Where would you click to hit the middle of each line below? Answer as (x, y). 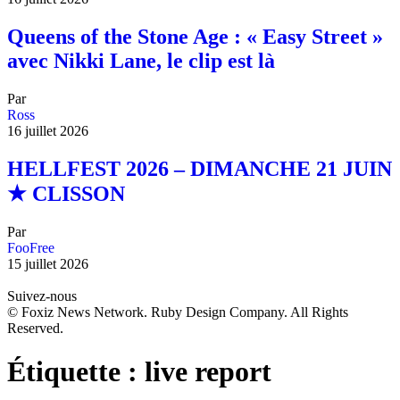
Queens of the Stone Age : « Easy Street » (195, 37)
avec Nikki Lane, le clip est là (141, 61)
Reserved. (35, 328)
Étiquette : (76, 372)
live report (208, 372)
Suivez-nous (42, 296)
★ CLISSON (66, 194)
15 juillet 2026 (48, 263)
